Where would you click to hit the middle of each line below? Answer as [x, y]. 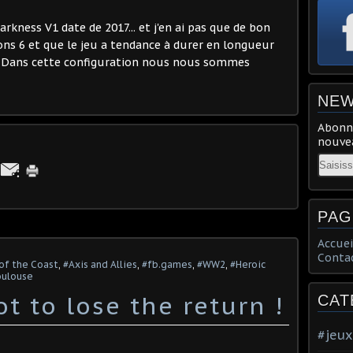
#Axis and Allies [100, 264]
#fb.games [167, 264]
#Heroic [248, 264]
